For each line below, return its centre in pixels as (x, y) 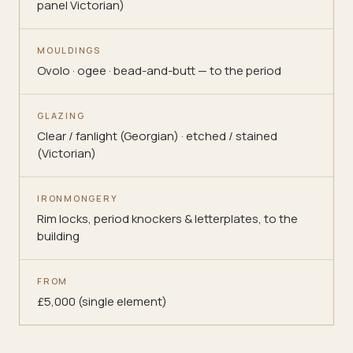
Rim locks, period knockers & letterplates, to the (167, 219)
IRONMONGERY (78, 198)
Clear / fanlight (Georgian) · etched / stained (157, 136)
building (58, 236)
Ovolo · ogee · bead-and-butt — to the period (159, 71)
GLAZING (61, 115)
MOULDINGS (69, 50)
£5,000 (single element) (102, 301)
